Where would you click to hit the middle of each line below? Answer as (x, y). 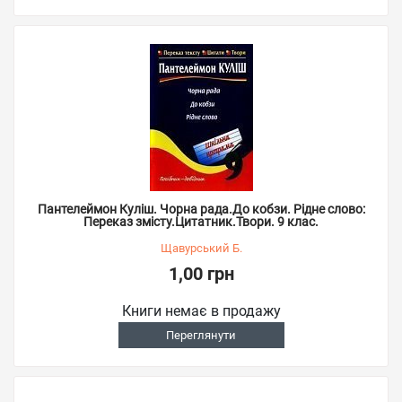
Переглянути (201, 335)
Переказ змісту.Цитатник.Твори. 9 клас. (201, 221)
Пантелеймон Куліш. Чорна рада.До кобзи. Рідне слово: (201, 209)
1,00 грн (201, 273)
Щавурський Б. (201, 248)
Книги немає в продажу (201, 310)
